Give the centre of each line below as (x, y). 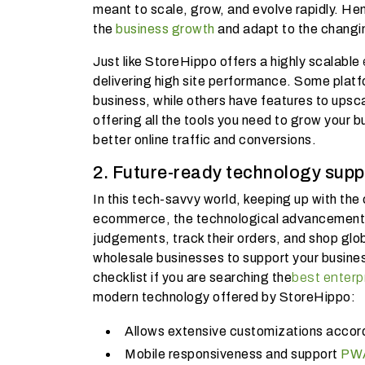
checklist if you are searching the (192, 277)
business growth (165, 29)
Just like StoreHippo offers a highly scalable (228, 61)
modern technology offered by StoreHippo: (224, 297)
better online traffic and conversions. (204, 139)
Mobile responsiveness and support (233, 354)
